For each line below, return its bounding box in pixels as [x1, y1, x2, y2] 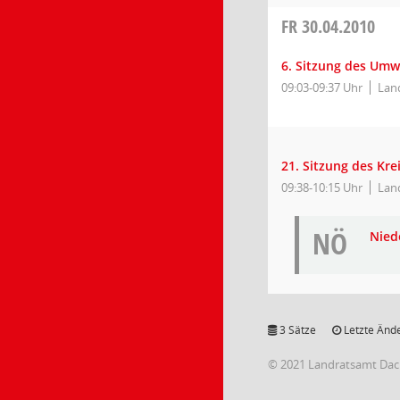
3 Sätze [277, 322, 316, 337]
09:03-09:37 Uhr [281, 79, 362, 96]
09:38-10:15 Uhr [281, 179, 362, 196]
